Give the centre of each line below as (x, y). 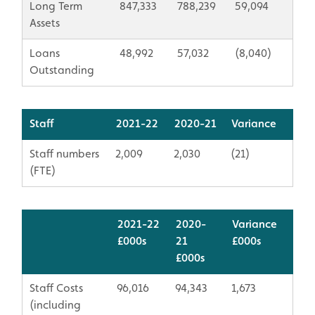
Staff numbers (64, 153)
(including (55, 304)
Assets (45, 22)
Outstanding (62, 70)
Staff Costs (56, 288)
